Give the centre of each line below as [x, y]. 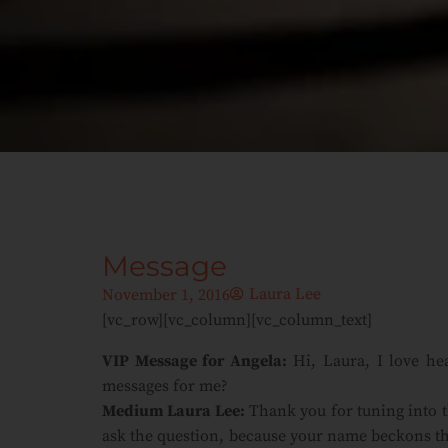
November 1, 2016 [166, 295]
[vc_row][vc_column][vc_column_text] [237, 320]
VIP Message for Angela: [194, 361]
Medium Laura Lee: [173, 411]
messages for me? [165, 386]
